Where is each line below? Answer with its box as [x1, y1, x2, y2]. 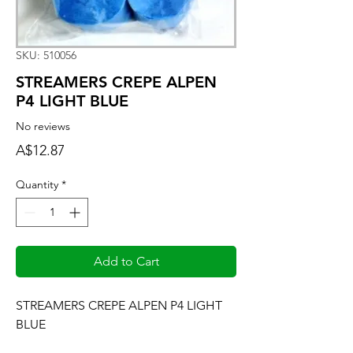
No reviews [16, 118, 70, 133]
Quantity [16, 177, 58, 191]
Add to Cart [93, 254, 159, 269]
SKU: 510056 [16, 48, 76, 62]
